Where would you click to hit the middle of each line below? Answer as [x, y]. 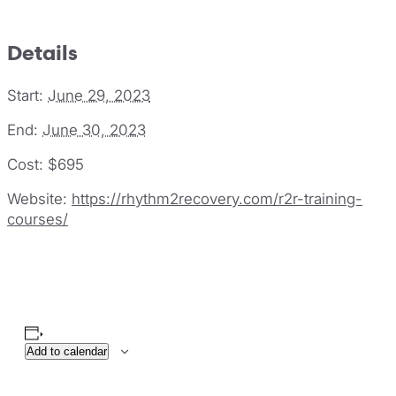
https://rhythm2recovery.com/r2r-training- [217, 198]
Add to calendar [67, 352]
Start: [25, 95]
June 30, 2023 [94, 129]
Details [42, 53]
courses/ [38, 219]
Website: [37, 198]
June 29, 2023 [99, 95]
